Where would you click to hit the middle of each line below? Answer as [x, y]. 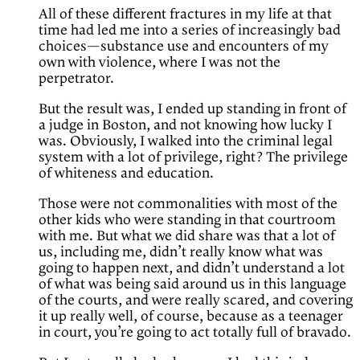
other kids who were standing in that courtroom [187, 221]
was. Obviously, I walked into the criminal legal [186, 142]
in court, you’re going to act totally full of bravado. [195, 333]
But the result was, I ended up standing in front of [192, 110]
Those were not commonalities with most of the [188, 205]
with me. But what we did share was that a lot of [187, 237]
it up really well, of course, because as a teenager [191, 317]
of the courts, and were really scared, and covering [196, 301]
